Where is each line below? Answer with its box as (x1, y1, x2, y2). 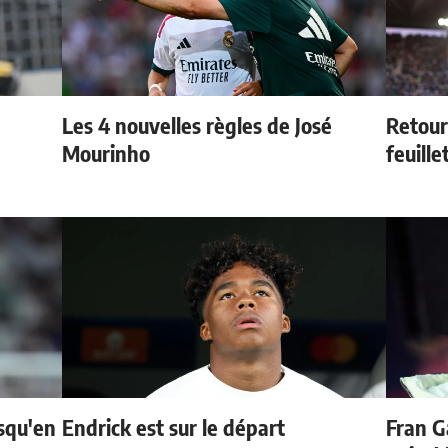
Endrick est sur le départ (62, 413, 286, 442)
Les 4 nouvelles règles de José (62, 111, 333, 140)
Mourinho (62, 139, 151, 168)
